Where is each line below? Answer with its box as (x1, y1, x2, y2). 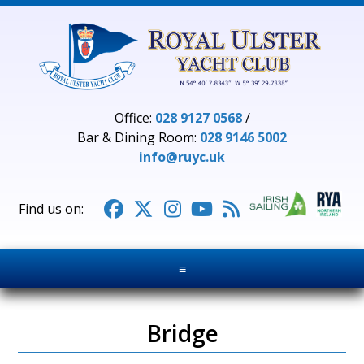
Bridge (145, 318, 219, 349)
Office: (114, 108, 155, 127)
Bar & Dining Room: (77, 128, 200, 146)
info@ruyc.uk (139, 147, 225, 166)
